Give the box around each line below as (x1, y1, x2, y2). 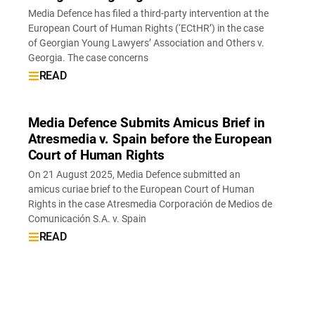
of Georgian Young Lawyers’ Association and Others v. (27, 37, 264, 50)
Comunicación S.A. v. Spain (27, 212, 146, 225)
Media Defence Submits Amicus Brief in (27, 115, 265, 131)
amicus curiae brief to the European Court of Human (27, 183, 255, 195)
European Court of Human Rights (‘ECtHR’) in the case (27, 22, 264, 35)
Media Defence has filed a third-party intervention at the (27, 8, 269, 20)
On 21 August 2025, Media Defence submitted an (27, 168, 240, 181)
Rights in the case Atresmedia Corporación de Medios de (27, 198, 272, 210)
